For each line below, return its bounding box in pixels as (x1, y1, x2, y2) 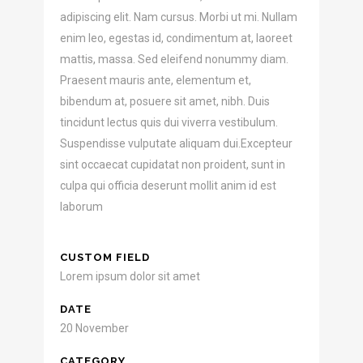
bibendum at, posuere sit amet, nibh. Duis (60, 94, 270, 108)
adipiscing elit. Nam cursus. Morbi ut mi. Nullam (60, 10, 297, 23)
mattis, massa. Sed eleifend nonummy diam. (60, 52, 288, 66)
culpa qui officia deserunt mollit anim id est (60, 178, 276, 192)
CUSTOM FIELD (60, 250, 150, 263)
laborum (60, 199, 103, 213)
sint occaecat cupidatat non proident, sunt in (60, 157, 285, 171)
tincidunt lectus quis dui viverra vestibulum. (60, 115, 278, 129)
